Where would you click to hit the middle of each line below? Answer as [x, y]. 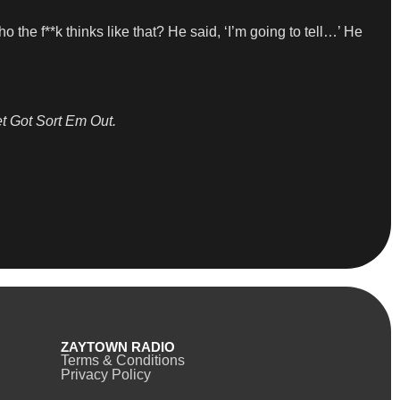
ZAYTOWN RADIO [117, 347]
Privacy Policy [105, 375]
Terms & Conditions [122, 361]
